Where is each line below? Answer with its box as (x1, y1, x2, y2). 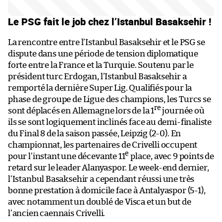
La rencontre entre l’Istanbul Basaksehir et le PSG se (8, 38, 205, 47)
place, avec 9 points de (129, 152, 214, 161)
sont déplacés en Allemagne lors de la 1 (8, 106, 154, 115)
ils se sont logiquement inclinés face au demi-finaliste (8, 117, 212, 126)
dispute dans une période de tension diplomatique (8, 49, 198, 58)
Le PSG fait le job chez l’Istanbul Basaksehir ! (8, 14, 212, 28)
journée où (161, 106, 205, 115)
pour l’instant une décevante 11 (8, 152, 125, 161)
